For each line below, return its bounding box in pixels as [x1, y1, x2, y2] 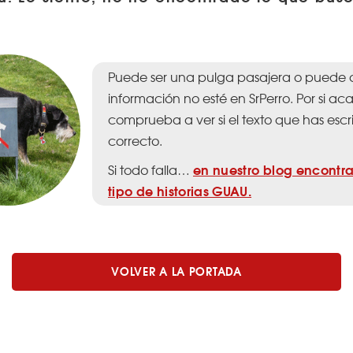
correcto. [108, 130, 162, 150]
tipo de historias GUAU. [108, 180, 252, 200]
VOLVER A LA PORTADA [111, 262, 242, 280]
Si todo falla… [108, 159, 193, 179]
